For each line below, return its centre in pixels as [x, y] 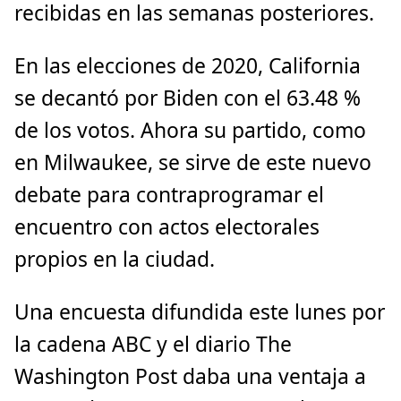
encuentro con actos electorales [167, 226]
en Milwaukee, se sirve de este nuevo [193, 162]
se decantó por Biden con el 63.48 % [188, 98]
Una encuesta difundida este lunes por [200, 311]
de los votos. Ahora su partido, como [190, 130]
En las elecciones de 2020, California [188, 65]
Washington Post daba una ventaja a [190, 376]
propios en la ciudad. [115, 259]
